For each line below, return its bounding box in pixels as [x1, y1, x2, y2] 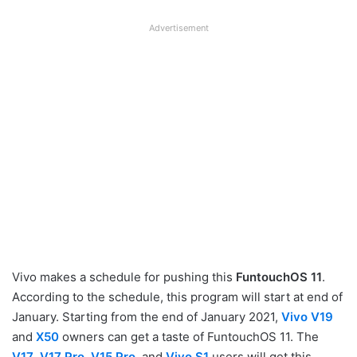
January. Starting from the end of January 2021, [12, 308, 281, 324]
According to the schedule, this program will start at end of [12, 288, 343, 304]
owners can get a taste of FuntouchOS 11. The [59, 328, 319, 344]
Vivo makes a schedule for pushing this [12, 269, 236, 284]
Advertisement [148, 22, 209, 33]
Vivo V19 [281, 308, 333, 324]
